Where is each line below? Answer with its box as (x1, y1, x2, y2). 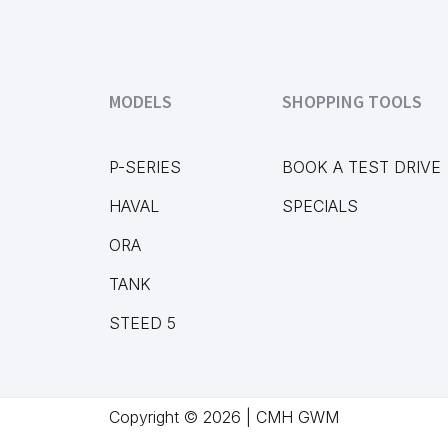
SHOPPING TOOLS (281, 90, 422, 113)
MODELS (108, 90, 172, 113)
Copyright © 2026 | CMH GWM (109, 407, 339, 427)
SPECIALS (281, 196, 358, 216)
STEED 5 (108, 313, 176, 333)
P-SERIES (108, 157, 181, 177)
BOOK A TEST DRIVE (281, 157, 441, 177)
